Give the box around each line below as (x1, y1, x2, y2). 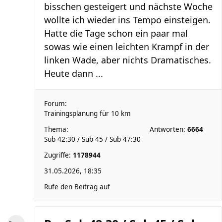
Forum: (44, 99, 67, 108)
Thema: (44, 125, 68, 134)
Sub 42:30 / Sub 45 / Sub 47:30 (44, 135, 141, 144)
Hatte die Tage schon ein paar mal (44, 27, 188, 39)
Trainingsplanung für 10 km (44, 109, 131, 118)
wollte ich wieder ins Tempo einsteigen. (44, 14, 211, 26)
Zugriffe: (44, 151, 73, 160)
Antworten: (150, 125, 187, 134)
